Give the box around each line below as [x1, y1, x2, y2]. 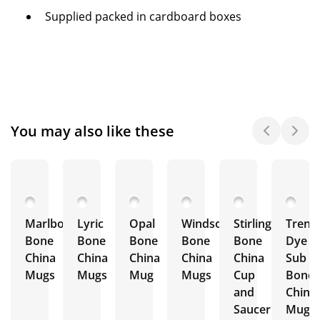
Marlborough [25, 216, 97, 231]
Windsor [181, 216, 227, 231]
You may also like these [11, 121, 178, 141]
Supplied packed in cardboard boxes [45, 9, 241, 24]
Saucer [234, 301, 271, 317]
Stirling [234, 216, 271, 231]
